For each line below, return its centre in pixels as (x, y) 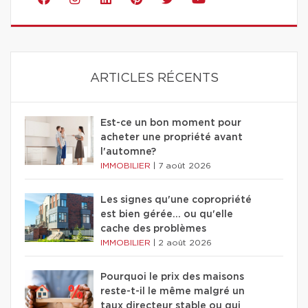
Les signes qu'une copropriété (176, 200)
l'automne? (128, 152)
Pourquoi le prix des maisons (172, 277)
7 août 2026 (185, 165)
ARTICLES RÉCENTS (154, 78)
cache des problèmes (153, 229)
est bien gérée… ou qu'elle (167, 214)
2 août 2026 (185, 242)
